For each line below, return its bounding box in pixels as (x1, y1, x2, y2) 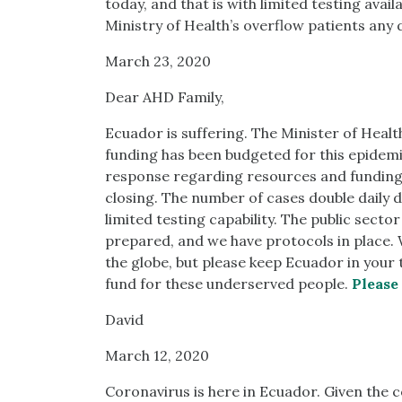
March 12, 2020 (105, 346, 209, 364)
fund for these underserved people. (105, 275, 352, 293)
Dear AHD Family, (105, 88, 224, 106)
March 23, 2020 (105, 52, 211, 70)
